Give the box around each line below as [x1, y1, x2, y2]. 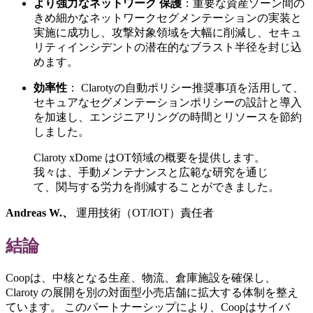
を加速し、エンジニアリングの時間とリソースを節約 [34, 110, 302, 123]
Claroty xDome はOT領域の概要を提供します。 [34, 151, 265, 163]
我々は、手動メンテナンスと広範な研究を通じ [34, 166, 268, 178]
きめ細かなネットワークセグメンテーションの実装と [34, 11, 302, 24]
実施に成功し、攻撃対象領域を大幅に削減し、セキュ [34, 26, 302, 38]
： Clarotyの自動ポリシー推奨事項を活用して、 [67, 81, 304, 94]
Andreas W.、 [6, 206, 73, 219]
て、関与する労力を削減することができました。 [34, 180, 279, 193]
